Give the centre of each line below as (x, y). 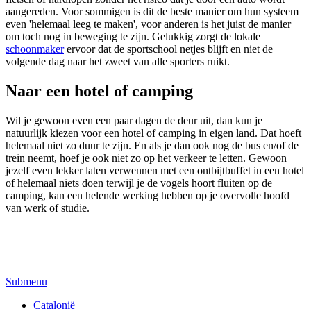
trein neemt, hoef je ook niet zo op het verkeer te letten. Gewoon (146, 158)
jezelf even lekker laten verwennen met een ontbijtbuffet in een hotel (155, 171)
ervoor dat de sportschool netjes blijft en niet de (168, 49)
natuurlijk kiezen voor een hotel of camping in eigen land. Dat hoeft (153, 133)
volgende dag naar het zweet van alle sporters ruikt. (118, 62)
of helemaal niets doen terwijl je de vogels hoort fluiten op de (139, 183)
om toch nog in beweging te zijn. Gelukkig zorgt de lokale (133, 37)
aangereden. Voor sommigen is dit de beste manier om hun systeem (152, 12)
